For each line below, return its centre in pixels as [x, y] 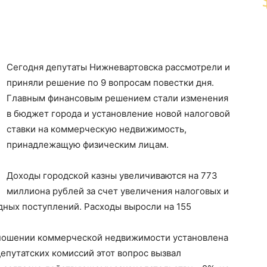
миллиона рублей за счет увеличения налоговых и [118, 191]
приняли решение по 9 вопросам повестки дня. [110, 83]
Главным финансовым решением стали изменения [117, 98]
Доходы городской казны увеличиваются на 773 [112, 176]
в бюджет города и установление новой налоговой [118, 114]
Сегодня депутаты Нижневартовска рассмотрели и [118, 67]
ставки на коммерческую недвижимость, [97, 129]
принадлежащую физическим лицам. [88, 145]
